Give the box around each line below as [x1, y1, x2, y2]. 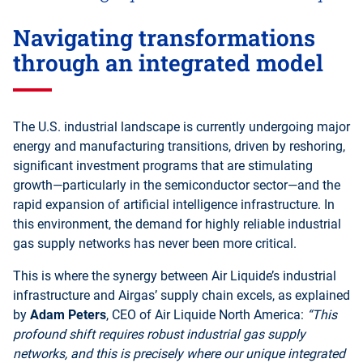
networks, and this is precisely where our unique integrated [13, 345, 345, 361]
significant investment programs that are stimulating [13, 157, 313, 173]
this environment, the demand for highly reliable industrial [13, 216, 341, 232]
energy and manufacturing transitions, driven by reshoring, [13, 138, 345, 154]
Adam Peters [30, 306, 106, 322]
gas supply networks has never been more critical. [13, 235, 297, 251]
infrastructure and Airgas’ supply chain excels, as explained [13, 287, 350, 303]
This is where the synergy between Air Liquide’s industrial [13, 267, 336, 284]
